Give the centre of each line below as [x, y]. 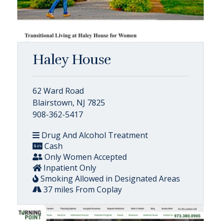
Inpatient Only [69, 168]
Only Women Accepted [85, 157]
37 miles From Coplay [82, 189]
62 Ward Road [58, 91]
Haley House [72, 60]
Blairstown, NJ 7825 [69, 103]
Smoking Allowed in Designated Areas [109, 179]
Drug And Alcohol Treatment [94, 135]
